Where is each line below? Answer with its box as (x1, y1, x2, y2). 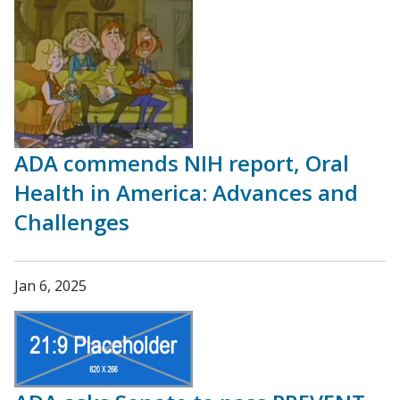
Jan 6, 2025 (14, 276, 87, 296)
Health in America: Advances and (14, 178, 358, 208)
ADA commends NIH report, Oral (14, 148, 349, 179)
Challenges (14, 207, 129, 237)
